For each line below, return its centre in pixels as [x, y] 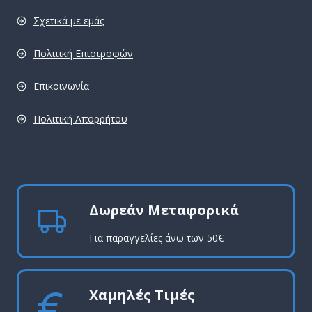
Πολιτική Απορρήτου [80, 119]
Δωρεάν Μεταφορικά [164, 210]
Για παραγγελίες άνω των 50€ [156, 238]
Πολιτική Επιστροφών [83, 53]
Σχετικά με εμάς [69, 21]
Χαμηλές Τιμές [142, 295]
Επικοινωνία [61, 86]
